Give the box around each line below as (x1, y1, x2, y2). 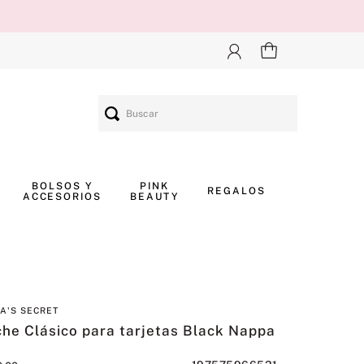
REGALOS (207, 185, 266, 197)
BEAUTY (130, 190, 179, 202)
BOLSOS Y (32, 180, 93, 192)
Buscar (97, 93, 140, 109)
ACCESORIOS (22, 190, 102, 202)
